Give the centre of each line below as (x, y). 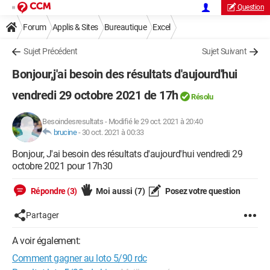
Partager (42, 215)
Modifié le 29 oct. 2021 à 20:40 (155, 121)
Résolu (202, 97)
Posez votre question (202, 191)
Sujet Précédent (51, 51)
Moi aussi (115, 191)
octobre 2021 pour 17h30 (62, 166)
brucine (65, 132)
